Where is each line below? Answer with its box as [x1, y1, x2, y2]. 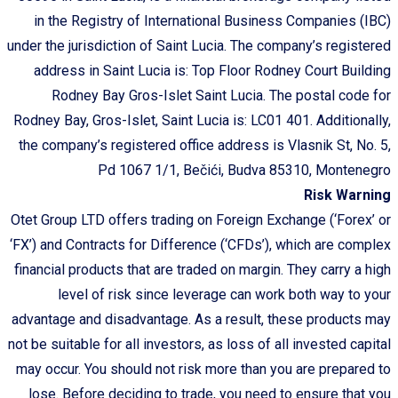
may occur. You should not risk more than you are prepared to [16, 360, 391, 378]
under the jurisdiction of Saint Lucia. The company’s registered [7, 36, 391, 54]
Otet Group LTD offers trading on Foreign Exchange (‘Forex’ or [11, 211, 391, 228]
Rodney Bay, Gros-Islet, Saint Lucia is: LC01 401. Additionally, [13, 111, 391, 129]
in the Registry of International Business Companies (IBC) [34, 12, 391, 29]
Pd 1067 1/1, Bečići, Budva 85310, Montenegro [98, 161, 391, 179]
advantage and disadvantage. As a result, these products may [12, 310, 391, 328]
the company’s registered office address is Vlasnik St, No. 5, [19, 136, 391, 154]
